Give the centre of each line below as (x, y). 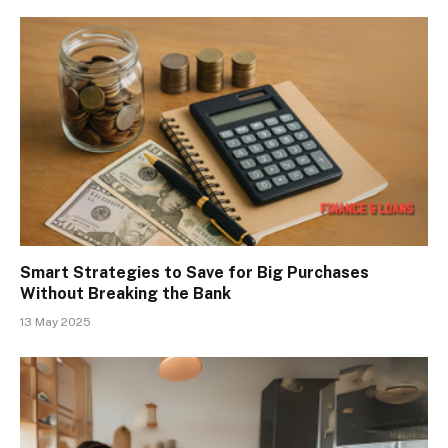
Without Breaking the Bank (125, 294)
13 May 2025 (55, 322)
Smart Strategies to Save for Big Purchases (194, 273)
